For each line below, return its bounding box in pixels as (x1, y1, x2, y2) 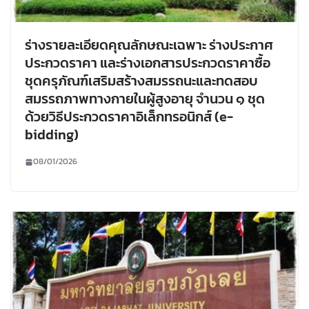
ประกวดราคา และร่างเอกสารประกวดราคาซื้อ (25, 52, 270, 74)
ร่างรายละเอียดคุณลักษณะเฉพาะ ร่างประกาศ (25, 34, 273, 56)
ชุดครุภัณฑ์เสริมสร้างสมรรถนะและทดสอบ (25, 70, 258, 92)
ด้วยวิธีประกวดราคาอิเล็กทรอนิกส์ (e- (25, 106, 233, 128)
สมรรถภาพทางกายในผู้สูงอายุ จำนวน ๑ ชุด (25, 88, 265, 110)
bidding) (25, 124, 79, 146)
